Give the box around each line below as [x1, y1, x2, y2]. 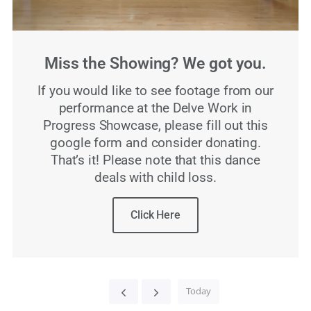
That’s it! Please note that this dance [50, 153, 261, 168]
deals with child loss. [94, 170, 217, 185]
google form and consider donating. [50, 135, 261, 151]
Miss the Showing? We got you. [44, 54, 267, 73]
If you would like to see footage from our [37, 83, 274, 99]
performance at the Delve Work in [58, 101, 253, 116]
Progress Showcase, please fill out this [43, 118, 268, 133]
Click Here [131, 208, 180, 221]
